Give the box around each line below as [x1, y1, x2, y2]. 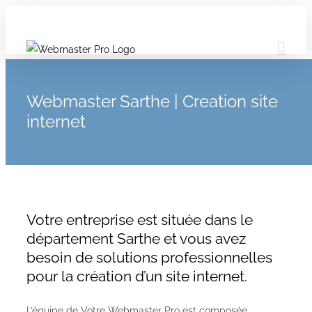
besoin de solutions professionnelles [26, 249, 272, 266]
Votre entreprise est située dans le [26, 211, 253, 228]
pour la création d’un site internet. [26, 267, 247, 285]
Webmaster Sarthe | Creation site [26, 91, 278, 111]
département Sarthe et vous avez [26, 230, 246, 247]
